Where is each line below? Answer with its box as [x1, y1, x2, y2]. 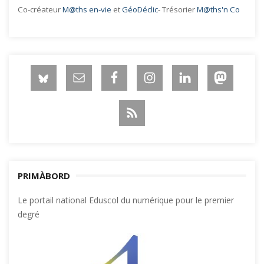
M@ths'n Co [197, 4, 240, 15]
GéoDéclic [122, 4, 158, 15]
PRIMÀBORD [18, 169, 70, 181]
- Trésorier [158, 4, 197, 15]
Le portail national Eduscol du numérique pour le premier [18, 194, 234, 206]
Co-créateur [18, 4, 62, 15]
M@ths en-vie [62, 4, 111, 15]
